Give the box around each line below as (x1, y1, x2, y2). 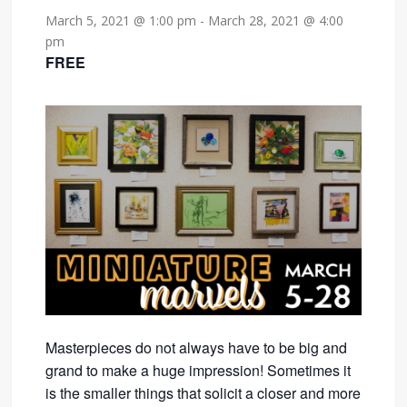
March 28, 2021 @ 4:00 (208, 11, 344, 29)
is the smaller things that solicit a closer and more (45, 382, 362, 404)
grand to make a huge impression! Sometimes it (45, 360, 352, 382)
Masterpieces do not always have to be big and (45, 337, 348, 359)
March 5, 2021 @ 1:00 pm (45, 11, 197, 29)
